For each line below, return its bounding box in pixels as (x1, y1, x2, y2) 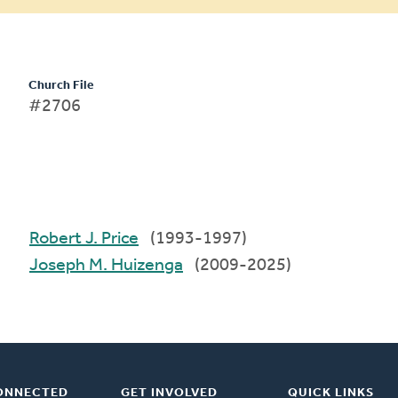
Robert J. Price (85, 229, 139, 248)
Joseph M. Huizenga (89, 256, 184, 275)
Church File (28, 78, 94, 92)
